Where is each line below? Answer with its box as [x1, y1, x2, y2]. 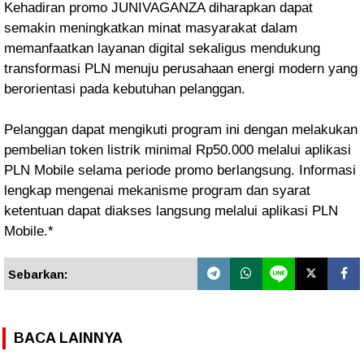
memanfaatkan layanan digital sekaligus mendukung [4, 41, 320, 56]
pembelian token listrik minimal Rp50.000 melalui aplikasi [4, 142, 351, 158]
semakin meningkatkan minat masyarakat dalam [4, 20, 297, 36]
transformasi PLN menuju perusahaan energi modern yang [4, 61, 357, 76]
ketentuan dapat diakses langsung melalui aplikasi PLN [4, 203, 338, 219]
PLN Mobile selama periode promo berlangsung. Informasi [4, 162, 356, 178]
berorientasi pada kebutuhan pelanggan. [4, 81, 245, 97]
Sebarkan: [8, 267, 68, 281]
